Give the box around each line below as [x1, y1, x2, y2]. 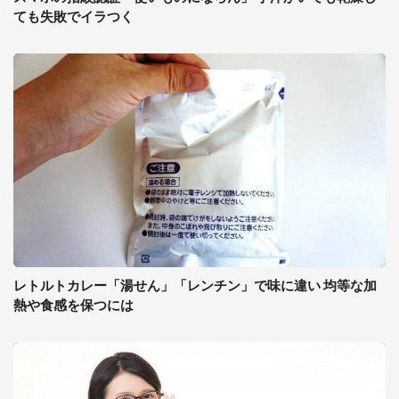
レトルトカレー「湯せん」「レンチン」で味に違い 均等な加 [13, 277, 377, 294]
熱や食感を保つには [13, 297, 134, 313]
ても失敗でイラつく [13, 8, 134, 25]
